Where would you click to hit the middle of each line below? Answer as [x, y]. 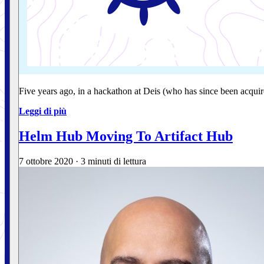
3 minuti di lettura [113, 161]
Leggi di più [43, 111]
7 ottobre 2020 [46, 161]
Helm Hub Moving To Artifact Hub [126, 136]
